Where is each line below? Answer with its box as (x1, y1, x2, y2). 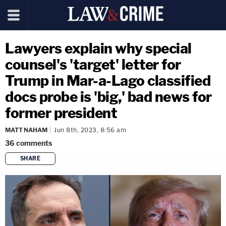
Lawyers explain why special (5, 40, 192, 57)
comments (16, 139, 52, 147)
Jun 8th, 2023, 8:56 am (54, 126, 126, 134)
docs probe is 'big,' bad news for (5, 88, 212, 105)
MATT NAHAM (5, 126, 47, 134)
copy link (120, 171, 145, 179)
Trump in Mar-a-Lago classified (5, 72, 210, 89)
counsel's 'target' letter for (5, 56, 181, 73)
